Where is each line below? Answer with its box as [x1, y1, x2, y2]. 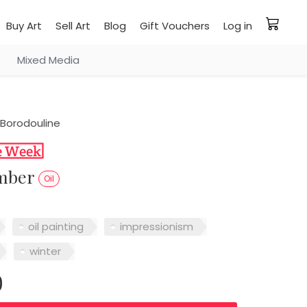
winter [29, 244, 61, 259]
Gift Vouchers [140, 19, 210, 33]
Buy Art [6, 19, 42, 33]
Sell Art [56, 19, 90, 33]
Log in [223, 19, 252, 33]
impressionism [119, 219, 193, 234]
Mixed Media [16, 53, 79, 67]
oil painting [27, 219, 84, 234]
